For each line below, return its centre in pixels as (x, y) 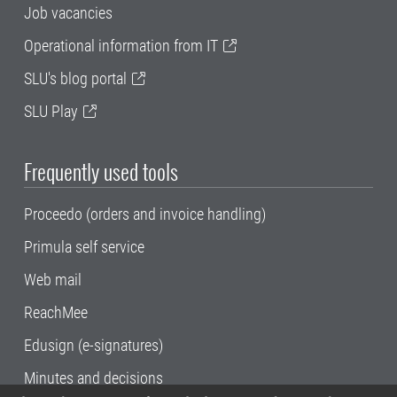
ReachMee (56, 313)
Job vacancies (68, 13)
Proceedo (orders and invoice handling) (145, 214)
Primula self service (84, 247)
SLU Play (51, 112)
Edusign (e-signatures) (93, 346)
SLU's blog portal (75, 79)
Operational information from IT (121, 46)
